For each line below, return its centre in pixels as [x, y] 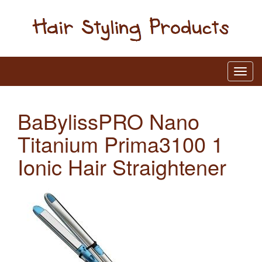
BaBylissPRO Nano [108, 120]
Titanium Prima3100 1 [120, 143]
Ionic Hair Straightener [122, 166]
